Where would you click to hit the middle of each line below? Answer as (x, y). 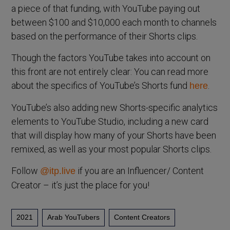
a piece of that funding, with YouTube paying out (106, 8)
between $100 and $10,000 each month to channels (114, 22)
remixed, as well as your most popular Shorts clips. (112, 149)
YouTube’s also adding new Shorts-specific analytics (115, 107)
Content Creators (142, 217)
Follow (26, 170)
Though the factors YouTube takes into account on (111, 57)
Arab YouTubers (74, 217)
